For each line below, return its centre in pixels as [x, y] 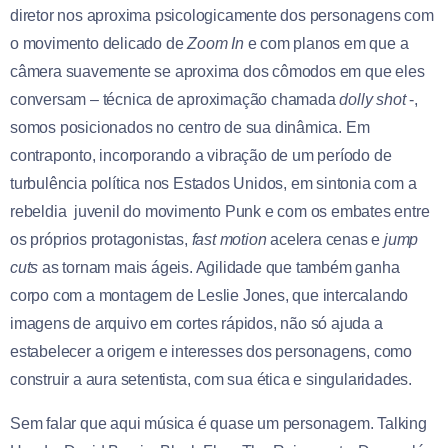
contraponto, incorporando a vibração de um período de [201, 155]
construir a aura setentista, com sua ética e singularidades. [211, 379]
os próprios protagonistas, [101, 239]
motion [243, 239]
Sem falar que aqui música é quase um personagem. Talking [218, 423]
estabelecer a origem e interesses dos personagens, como [211, 351]
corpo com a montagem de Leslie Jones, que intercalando [209, 295]
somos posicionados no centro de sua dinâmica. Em [190, 127]
